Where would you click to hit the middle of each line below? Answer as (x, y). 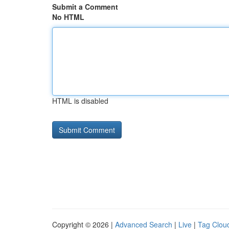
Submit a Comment (85, 7)
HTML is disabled (80, 101)
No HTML (68, 17)
